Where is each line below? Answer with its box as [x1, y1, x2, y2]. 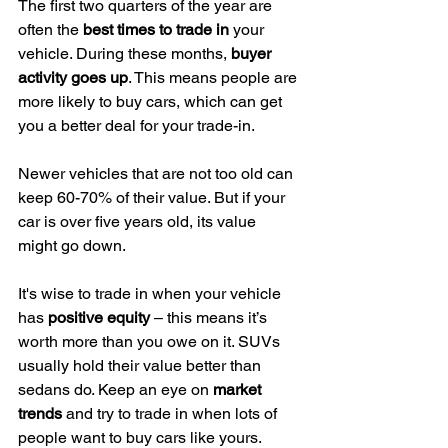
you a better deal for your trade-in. [18, 115, 255, 135]
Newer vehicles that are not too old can [18, 163, 297, 183]
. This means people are [128, 67, 301, 87]
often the [18, 19, 83, 39]
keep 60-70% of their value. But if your [18, 187, 289, 207]
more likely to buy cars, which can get [18, 91, 286, 111]
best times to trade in [83, 19, 229, 39]
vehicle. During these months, [18, 43, 231, 63]
